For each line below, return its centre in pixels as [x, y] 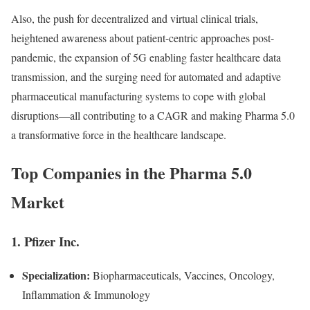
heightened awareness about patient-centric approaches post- [143, 38]
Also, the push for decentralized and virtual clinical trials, [135, 19]
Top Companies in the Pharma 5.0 [131, 173]
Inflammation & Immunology [86, 294]
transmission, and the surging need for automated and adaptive [146, 77]
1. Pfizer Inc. [45, 241]
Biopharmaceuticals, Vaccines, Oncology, [182, 275]
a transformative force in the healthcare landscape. [119, 135]
